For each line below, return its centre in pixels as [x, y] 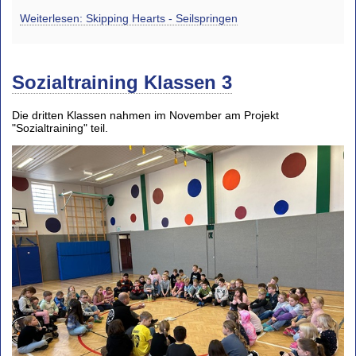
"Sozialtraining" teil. [60, 128]
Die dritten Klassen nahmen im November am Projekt [145, 116]
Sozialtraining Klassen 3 [122, 82]
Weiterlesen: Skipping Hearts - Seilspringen [129, 18]
